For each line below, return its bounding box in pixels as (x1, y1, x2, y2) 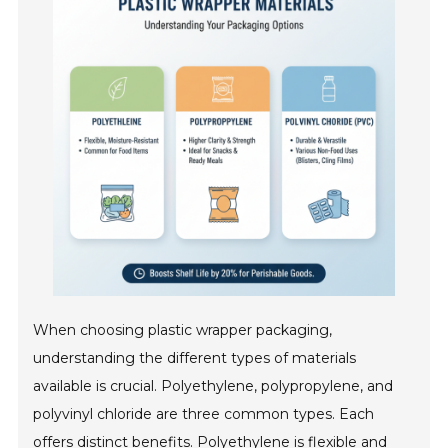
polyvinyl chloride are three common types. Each (33, 405, 375, 424)
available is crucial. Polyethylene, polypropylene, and (33, 377, 394, 396)
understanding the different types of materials (33, 349, 357, 368)
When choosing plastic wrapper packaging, (33, 321, 333, 340)
